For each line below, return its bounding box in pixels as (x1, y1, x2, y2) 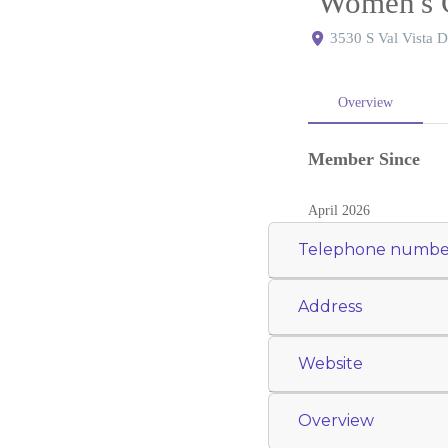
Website (297, 353, 363, 373)
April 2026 (307, 202, 370, 218)
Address (297, 296, 362, 316)
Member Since (307, 149, 420, 170)
